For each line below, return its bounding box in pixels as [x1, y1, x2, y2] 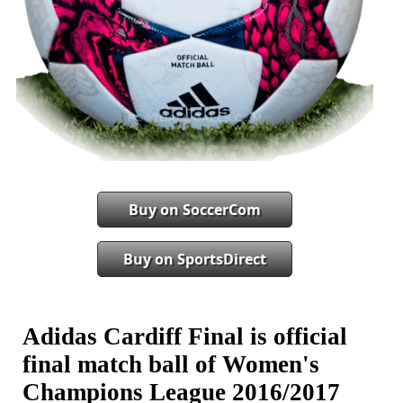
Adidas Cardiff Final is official [22, 322, 347, 350]
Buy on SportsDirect [123, 249, 266, 270]
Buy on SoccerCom [129, 200, 261, 220]
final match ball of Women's [22, 350, 319, 378]
